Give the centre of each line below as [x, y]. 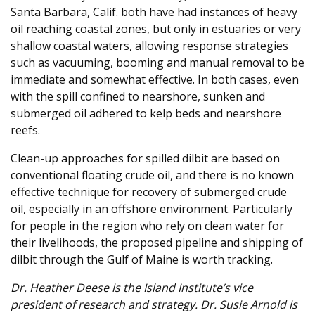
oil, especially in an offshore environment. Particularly [152, 209]
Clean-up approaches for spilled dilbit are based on [145, 159]
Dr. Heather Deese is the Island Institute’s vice [132, 288]
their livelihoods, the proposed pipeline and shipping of [157, 243]
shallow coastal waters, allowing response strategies [149, 46]
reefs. [25, 130]
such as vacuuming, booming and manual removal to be [157, 63]
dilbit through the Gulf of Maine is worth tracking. [142, 260]
